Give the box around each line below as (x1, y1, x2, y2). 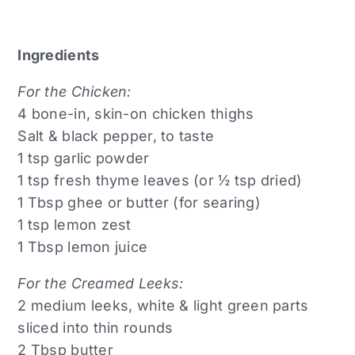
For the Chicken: (17, 83, 132, 101)
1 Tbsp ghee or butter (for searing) (17, 194, 261, 212)
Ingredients (17, 47, 100, 64)
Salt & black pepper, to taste (17, 128, 215, 145)
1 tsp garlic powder (17, 150, 150, 167)
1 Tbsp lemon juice (17, 239, 148, 256)
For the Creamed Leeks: (17, 275, 184, 292)
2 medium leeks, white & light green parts (17, 297, 309, 315)
